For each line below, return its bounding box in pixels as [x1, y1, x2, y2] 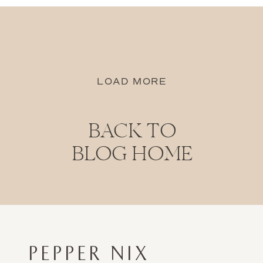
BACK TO [87, 120, 176, 146]
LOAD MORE [97, 76, 167, 87]
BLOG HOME [71, 143, 193, 168]
